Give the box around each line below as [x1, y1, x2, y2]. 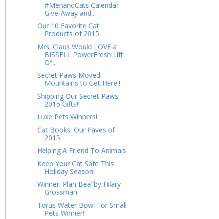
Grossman [44, 187, 77, 197]
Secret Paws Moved [37, 70, 100, 80]
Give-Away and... [44, 8, 96, 18]
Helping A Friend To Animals [37, 146, 126, 155]
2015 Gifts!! [44, 99, 80, 109]
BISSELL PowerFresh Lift [44, 49, 123, 59]
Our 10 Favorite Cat [37, 21, 99, 31]
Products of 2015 [44, 29, 99, 39]
